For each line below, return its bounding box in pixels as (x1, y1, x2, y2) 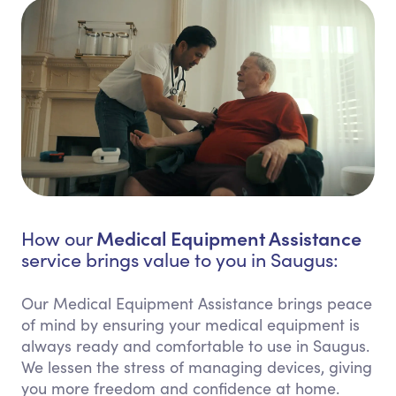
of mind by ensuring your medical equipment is (21, 314, 360, 336)
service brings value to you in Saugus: (21, 247, 339, 273)
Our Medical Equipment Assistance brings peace (21, 293, 372, 315)
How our (21, 225, 96, 252)
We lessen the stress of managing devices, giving (21, 356, 372, 378)
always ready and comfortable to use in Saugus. (21, 335, 369, 357)
